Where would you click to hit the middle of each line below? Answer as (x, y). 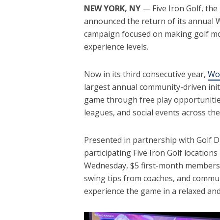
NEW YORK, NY (112, 9)
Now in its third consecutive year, (146, 74)
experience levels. (116, 47)
